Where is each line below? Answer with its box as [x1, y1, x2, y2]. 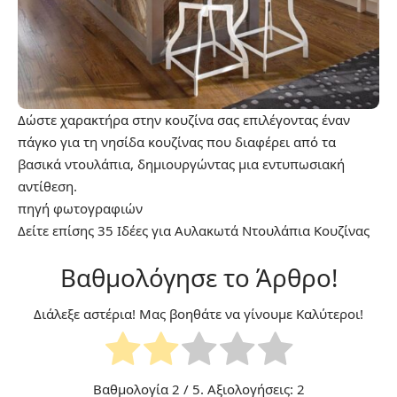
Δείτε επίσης [18, 221, 97, 239]
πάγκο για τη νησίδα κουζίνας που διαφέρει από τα [18, 132, 336, 151]
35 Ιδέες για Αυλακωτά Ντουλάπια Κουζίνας [97, 221, 370, 239]
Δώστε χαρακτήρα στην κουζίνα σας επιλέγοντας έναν [18, 110, 350, 128]
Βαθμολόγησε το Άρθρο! [59, 260, 338, 294]
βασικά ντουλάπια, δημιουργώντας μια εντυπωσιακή [18, 154, 345, 173]
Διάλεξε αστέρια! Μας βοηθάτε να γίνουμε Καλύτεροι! [34, 305, 363, 323]
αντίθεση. [18, 176, 77, 195]
